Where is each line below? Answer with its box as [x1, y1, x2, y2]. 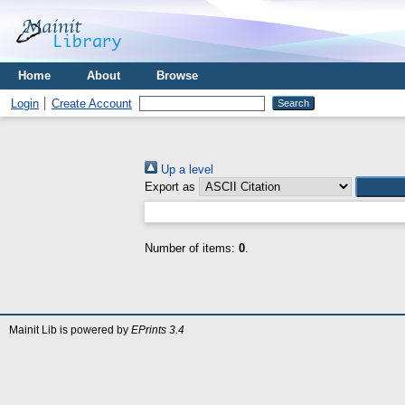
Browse [156, 69, 198, 82]
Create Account [52, 97, 132, 110]
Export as [145, 180, 195, 193]
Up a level [157, 163, 213, 176]
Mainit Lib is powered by [9, 325, 131, 335]
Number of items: [145, 241, 239, 255]
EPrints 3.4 [131, 325, 184, 335]
